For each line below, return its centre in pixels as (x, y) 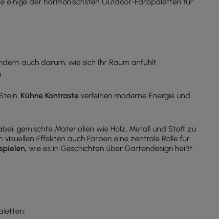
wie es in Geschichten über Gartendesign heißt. (110, 148)
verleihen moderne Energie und (134, 96)
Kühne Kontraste (50, 96)
